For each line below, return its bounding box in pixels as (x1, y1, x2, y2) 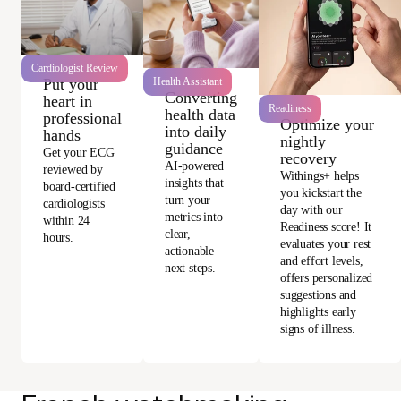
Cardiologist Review (31, 62, 119, 75)
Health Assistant (153, 74, 223, 88)
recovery (280, 149, 337, 167)
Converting (165, 88, 237, 107)
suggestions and (280, 287, 357, 302)
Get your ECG (43, 146, 115, 160)
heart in (43, 92, 92, 111)
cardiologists (43, 197, 105, 211)
